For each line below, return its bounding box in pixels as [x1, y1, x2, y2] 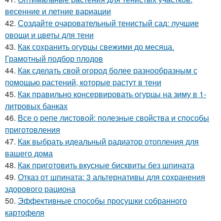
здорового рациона [5, 183, 75, 194]
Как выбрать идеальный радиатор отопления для [18, 136, 199, 147]
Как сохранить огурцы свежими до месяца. [18, 41, 174, 52]
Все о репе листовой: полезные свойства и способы [18, 112, 209, 123]
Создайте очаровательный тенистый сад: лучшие [18, 17, 199, 29]
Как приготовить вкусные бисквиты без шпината [18, 159, 194, 171]
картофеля [5, 207, 44, 218]
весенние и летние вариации [5, 5, 111, 17]
